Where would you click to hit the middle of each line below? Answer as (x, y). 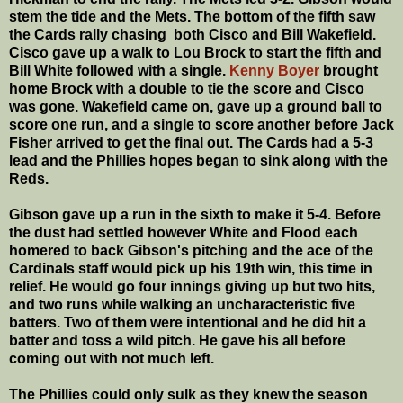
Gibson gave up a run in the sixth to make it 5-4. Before (195, 214)
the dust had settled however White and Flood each (184, 232)
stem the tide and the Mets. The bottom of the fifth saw (192, 16)
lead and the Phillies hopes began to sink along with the (198, 160)
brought (349, 70)
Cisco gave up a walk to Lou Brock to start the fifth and (195, 52)
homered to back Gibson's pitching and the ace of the (191, 250)
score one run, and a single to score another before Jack (201, 124)
